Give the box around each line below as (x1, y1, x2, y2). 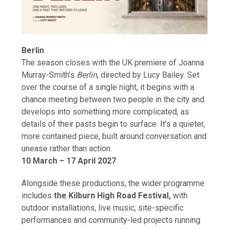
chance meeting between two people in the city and (21, 94, 205, 104)
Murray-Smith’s (21, 70, 77, 80)
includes (21, 190, 52, 200)
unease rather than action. (21, 143, 112, 153)
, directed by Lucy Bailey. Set (97, 70, 200, 80)
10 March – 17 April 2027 (21, 155, 117, 166)
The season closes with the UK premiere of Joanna (21, 57, 204, 67)
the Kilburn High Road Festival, (52, 190, 173, 200)
